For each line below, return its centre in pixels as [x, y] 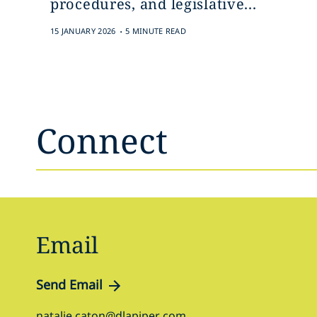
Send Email [69, 284]
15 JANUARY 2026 [83, 31]
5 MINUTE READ [156, 31]
